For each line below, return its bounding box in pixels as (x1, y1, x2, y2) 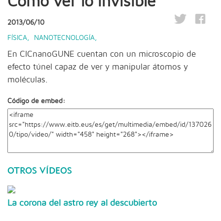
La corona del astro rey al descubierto (7, 198, 157, 208)
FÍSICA (7, 34, 27, 41)
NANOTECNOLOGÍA (34, 34, 95, 41)
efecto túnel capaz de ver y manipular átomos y (7, 63, 188, 71)
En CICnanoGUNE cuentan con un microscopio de (7, 50, 196, 58)
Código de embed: (7, 97, 65, 105)
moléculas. (7, 75, 47, 84)
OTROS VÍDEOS (7, 165, 72, 176)
